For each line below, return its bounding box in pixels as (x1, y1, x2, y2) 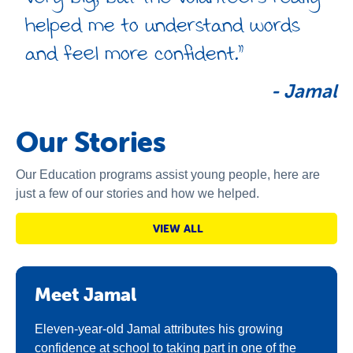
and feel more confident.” (25, 36, 244, 70)
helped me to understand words (25, 8, 300, 42)
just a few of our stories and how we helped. (16, 187, 259, 200)
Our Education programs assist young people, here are (16, 168, 320, 181)
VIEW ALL (153, 221, 203, 236)
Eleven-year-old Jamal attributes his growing (35, 322, 283, 336)
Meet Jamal (35, 283, 136, 306)
